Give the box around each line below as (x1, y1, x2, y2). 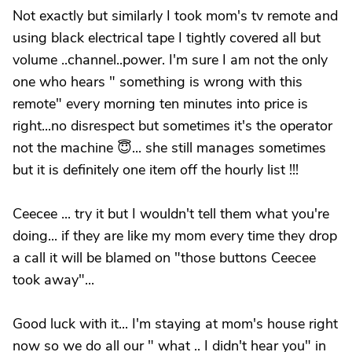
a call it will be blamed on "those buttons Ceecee (13, 248, 316, 267)
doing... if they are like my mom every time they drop (13, 226, 337, 245)
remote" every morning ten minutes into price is (13, 94, 308, 113)
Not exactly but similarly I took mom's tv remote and (13, 6, 338, 25)
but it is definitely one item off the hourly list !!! (13, 160, 299, 179)
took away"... (13, 270, 94, 289)
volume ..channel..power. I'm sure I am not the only (13, 50, 328, 69)
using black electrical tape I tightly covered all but (13, 28, 321, 47)
